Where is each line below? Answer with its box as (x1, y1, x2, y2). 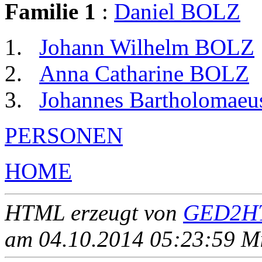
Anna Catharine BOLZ (39, 60, 249, 86)
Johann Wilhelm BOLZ (39, 34, 254, 60)
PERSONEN (5, 122, 123, 148)
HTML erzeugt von (5, 199, 183, 225)
